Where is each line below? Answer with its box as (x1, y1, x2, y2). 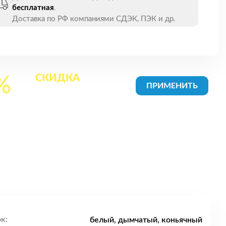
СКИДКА (35, 73, 80, 83)
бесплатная (12, 4, 54, 12)
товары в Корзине (31, 88, 115, 98)
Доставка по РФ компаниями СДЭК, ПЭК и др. (12, 15, 176, 23)
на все (80, 73, 111, 83)
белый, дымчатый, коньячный (90, 215, 202, 224)
